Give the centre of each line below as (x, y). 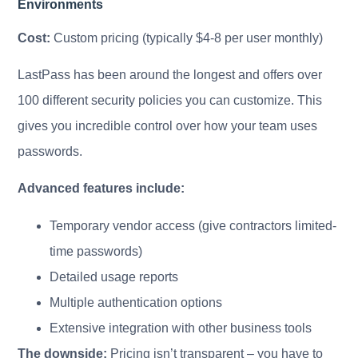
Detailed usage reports (114, 276)
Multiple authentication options (136, 302)
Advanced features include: (101, 189)
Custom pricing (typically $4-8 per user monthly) (187, 38)
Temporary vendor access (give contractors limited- (193, 225)
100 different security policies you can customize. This (170, 101)
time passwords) (96, 251)
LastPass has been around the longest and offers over (170, 75)
